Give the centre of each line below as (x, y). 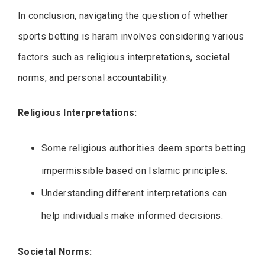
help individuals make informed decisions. (132, 216)
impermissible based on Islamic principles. (135, 171)
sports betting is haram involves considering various (131, 37)
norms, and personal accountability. (93, 78)
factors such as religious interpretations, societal (124, 57)
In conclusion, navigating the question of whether (123, 16)
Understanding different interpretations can (134, 193)
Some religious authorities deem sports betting (144, 148)
